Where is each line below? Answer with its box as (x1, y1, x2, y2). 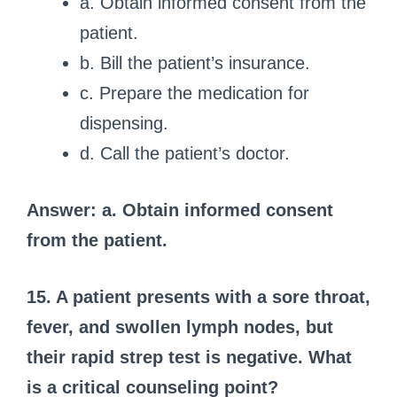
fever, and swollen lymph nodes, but (27, 316, 333, 337)
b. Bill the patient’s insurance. (80, 52, 310, 73)
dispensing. (80, 113, 168, 133)
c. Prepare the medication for (80, 82, 309, 103)
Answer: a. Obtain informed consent (27, 199, 333, 220)
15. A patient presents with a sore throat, (27, 286, 370, 307)
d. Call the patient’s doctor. (80, 143, 290, 163)
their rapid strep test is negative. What (27, 346, 352, 367)
